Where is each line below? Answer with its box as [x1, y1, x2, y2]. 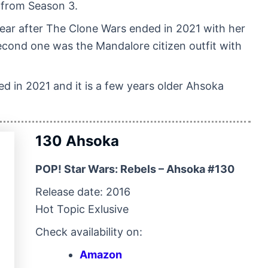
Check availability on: [35, 225, 142, 238]
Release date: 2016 [35, 185, 130, 198]
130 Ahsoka [35, 132, 119, 150]
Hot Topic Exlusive [35, 202, 129, 215]
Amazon [80, 248, 122, 261]
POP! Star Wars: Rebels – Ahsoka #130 [35, 162, 234, 175]
